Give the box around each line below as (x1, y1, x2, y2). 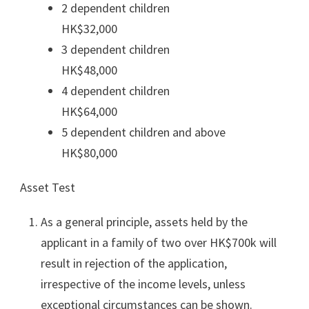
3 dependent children (61, 41, 233, 57)
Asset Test (20, 179, 75, 195)
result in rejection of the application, (41, 255, 227, 271)
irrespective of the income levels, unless (41, 275, 246, 292)
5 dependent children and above (61, 123, 239, 140)
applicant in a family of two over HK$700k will (41, 234, 277, 250)
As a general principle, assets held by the (41, 213, 248, 230)
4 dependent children (61, 82, 233, 99)
